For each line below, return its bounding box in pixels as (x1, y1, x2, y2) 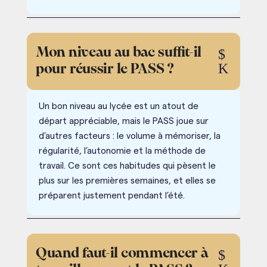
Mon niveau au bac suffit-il (35, 45, 201, 60)
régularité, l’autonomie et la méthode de (38, 146, 206, 156)
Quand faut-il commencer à (35, 246, 209, 260)
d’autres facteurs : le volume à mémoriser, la (38, 131, 221, 141)
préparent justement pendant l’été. (38, 191, 185, 200)
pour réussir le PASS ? (35, 62, 174, 76)
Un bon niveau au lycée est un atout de (38, 101, 198, 111)
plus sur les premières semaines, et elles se (38, 176, 216, 185)
